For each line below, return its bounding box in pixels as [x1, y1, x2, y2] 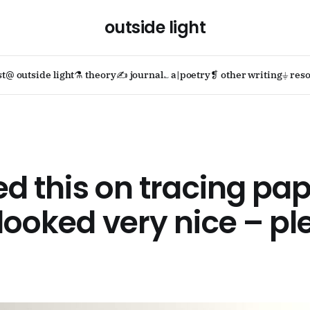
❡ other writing [210, 69, 282, 81]
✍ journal [116, 69, 163, 81]
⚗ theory [74, 69, 116, 81]
